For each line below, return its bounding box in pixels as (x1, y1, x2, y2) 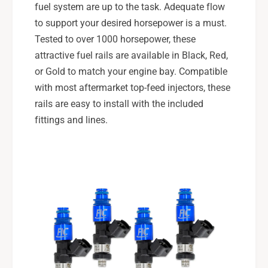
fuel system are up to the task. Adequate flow (34, 1, 226, 13)
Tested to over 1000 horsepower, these (34, 33, 196, 45)
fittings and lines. (34, 114, 108, 126)
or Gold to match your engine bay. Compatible (34, 66, 228, 78)
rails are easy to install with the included (34, 98, 204, 110)
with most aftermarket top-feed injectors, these (34, 82, 231, 94)
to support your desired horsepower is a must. (34, 17, 227, 29)
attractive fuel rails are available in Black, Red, (34, 50, 228, 62)
